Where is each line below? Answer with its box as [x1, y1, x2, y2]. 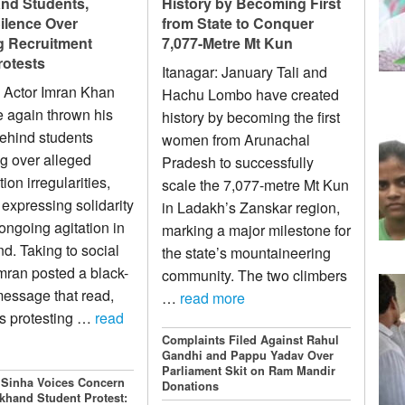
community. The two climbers [162, 265, 348, 287]
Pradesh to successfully [162, 152, 315, 174]
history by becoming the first [162, 107, 341, 128]
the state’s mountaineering [162, 242, 332, 264]
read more [180, 287, 246, 309]
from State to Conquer [162, 13, 315, 34]
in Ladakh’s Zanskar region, [162, 197, 341, 219]
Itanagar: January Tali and [162, 61, 328, 83]
